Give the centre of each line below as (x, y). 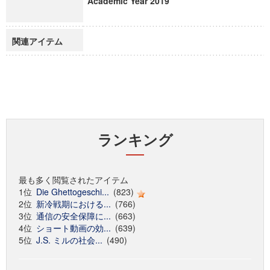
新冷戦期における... (74, 204)
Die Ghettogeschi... (73, 192)
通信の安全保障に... (74, 216)
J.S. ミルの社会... (69, 240)
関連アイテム (37, 41)
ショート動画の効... (74, 228)
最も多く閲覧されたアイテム (74, 180)
